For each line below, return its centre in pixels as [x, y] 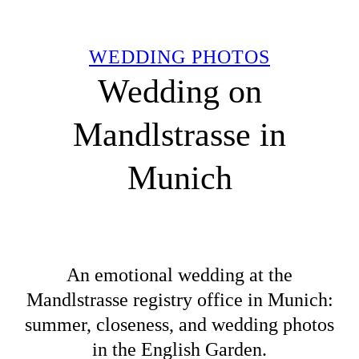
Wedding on [179, 92]
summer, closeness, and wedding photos [179, 324]
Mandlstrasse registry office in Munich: [179, 299]
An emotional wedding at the [179, 274]
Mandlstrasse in [179, 135]
